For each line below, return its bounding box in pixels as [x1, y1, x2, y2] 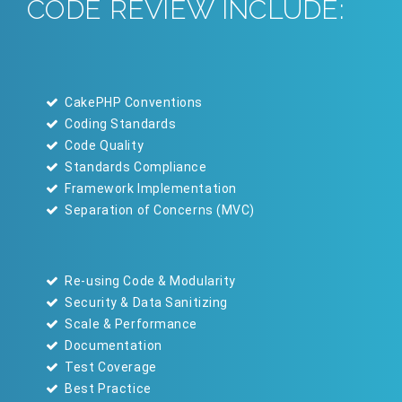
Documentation [61, 338, 162, 354]
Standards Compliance [61, 160, 207, 175]
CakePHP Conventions [61, 95, 203, 110]
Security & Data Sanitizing [61, 295, 228, 310]
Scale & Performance [61, 317, 197, 332]
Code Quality [61, 138, 144, 153]
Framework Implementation [61, 181, 237, 197]
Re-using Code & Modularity [61, 274, 236, 289]
